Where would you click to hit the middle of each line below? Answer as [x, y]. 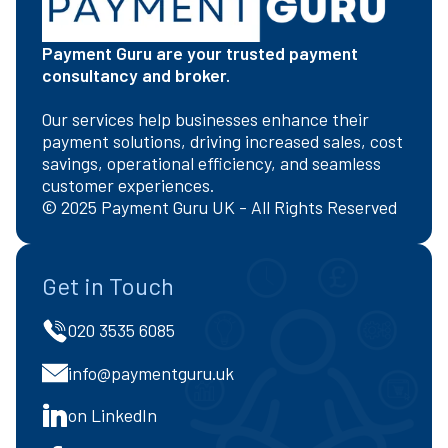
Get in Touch [107, 285]
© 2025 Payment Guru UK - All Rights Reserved [219, 207]
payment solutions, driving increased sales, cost [222, 141]
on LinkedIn [112, 415]
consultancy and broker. [135, 75]
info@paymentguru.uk [150, 372]
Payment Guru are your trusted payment [199, 53]
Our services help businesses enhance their [205, 119]
